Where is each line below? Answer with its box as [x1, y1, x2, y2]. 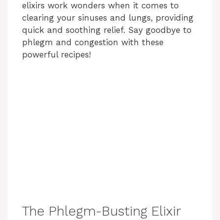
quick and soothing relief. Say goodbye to [22, 25, 192, 35]
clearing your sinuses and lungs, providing [22, 12, 193, 23]
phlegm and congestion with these [22, 37, 164, 47]
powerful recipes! [22, 49, 91, 59]
